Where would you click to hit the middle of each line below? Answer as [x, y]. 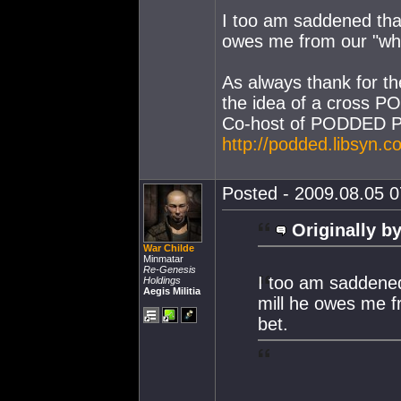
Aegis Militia [172, 291]
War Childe [169, 248]
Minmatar [163, 259]
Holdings [162, 280]
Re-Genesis [170, 269]
